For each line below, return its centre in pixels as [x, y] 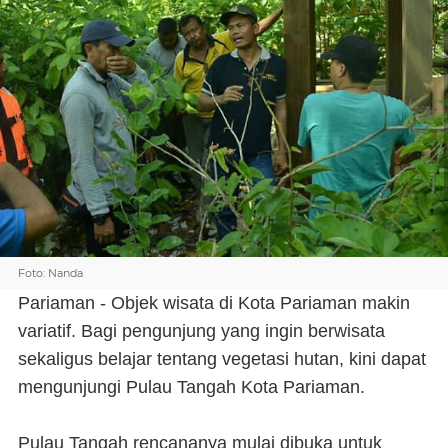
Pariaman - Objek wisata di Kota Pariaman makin [214, 303]
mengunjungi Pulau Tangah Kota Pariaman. [191, 387]
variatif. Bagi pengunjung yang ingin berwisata [201, 331]
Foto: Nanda [50, 273]
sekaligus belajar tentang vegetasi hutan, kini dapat [222, 359]
